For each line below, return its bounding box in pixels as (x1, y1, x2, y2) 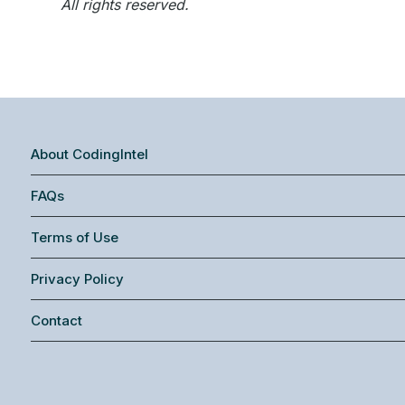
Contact (31, 312, 82, 329)
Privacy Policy (31, 270, 124, 287)
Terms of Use (31, 229, 118, 246)
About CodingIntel (31, 146, 148, 163)
